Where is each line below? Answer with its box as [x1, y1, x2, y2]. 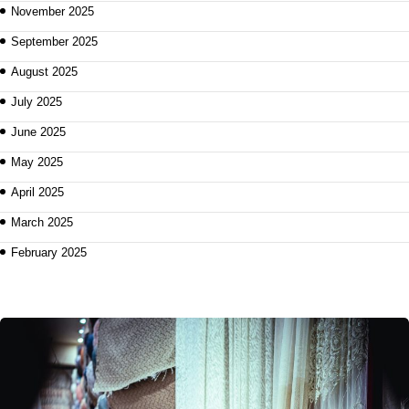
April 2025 [11, 184, 64, 199]
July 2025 [11, 94, 62, 109]
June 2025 [11, 124, 66, 139]
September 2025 [11, 34, 98, 48]
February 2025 [11, 245, 87, 259]
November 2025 [11, 4, 94, 18]
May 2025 [11, 154, 63, 169]
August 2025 [11, 64, 78, 79]
